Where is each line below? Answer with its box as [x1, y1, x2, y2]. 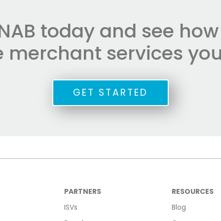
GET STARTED [73, 86, 148, 100]
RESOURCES [171, 186, 214, 197]
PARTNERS [64, 186, 102, 197]
